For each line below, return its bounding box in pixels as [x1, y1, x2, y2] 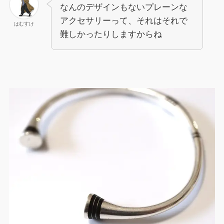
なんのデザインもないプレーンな [59, 2, 187, 12]
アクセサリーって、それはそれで [59, 15, 187, 25]
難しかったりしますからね [59, 29, 162, 39]
